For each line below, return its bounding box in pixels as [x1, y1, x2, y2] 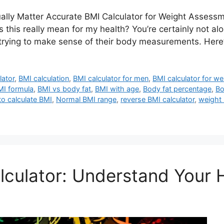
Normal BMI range [56, 94, 116, 103]
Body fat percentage [143, 84, 211, 93]
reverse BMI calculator [120, 94, 194, 103]
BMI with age [95, 84, 139, 93]
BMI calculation [18, 73, 69, 82]
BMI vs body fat [37, 84, 91, 93]
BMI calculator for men [73, 73, 149, 82]
